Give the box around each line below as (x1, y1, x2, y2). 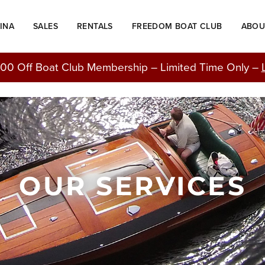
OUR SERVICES (19, 170, 246, 202)
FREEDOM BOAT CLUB (131, 20, 222, 33)
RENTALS (76, 20, 113, 33)
